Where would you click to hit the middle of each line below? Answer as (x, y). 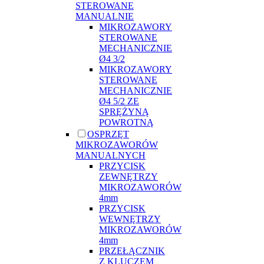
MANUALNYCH (110, 155)
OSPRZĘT (108, 134)
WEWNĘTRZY (130, 219)
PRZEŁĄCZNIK (132, 250)
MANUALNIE (105, 16)
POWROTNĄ (126, 122)
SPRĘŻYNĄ (124, 111)
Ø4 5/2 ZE (119, 101)
